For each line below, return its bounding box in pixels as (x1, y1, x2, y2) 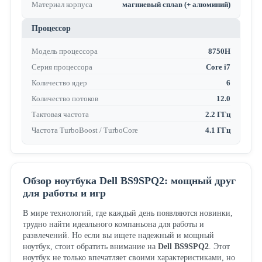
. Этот (208, 242, 230, 251)
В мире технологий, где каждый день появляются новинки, (22, 209, 233, 218)
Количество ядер (31, 78, 87, 88)
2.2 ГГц (205, 110, 231, 119)
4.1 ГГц (205, 126, 231, 135)
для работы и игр (22, 187, 106, 199)
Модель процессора (31, 47, 98, 56)
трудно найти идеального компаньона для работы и (22, 220, 204, 229)
